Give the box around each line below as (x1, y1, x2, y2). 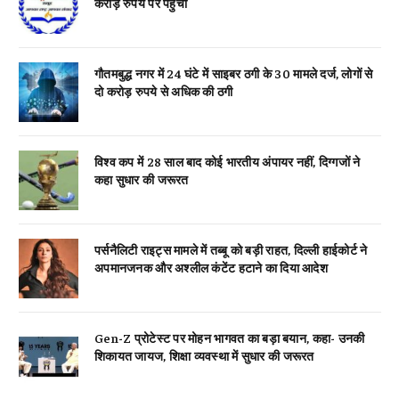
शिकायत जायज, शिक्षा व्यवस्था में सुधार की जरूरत (94, 347, 314, 364)
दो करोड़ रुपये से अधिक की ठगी (94, 83, 233, 100)
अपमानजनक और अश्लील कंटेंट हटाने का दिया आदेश (94, 259, 328, 276)
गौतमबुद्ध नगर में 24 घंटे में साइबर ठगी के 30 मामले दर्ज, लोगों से (94, 65, 373, 82)
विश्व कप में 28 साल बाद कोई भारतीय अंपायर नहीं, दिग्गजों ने (94, 153, 361, 170)
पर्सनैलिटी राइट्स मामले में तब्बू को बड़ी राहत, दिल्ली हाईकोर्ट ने (94, 241, 368, 258)
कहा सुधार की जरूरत (94, 171, 189, 188)
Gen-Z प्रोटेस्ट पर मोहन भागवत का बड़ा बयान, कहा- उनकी (94, 330, 365, 346)
